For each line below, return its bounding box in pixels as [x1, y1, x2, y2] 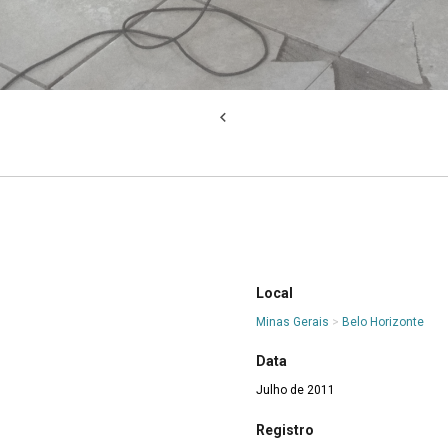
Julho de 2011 [256, 383, 335, 398]
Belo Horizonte [342, 314, 424, 329]
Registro [256, 421, 314, 438]
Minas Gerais [256, 314, 329, 329]
